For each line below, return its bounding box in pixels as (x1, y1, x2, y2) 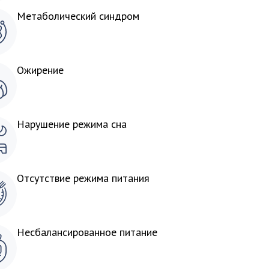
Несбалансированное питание (17, 225, 157, 239)
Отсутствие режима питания (17, 171, 150, 185)
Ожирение (17, 63, 64, 77)
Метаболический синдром (17, 9, 139, 23)
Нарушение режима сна (17, 117, 127, 131)
